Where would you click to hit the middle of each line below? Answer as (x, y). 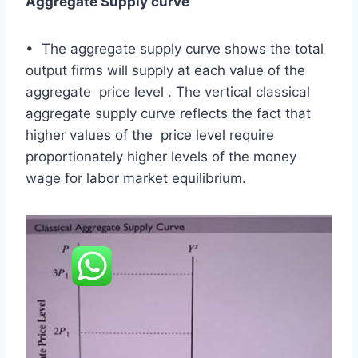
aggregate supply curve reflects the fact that (168, 113)
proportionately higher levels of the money (161, 156)
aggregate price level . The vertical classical (168, 91)
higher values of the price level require (150, 135)
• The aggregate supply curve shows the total (175, 48)
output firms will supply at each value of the (165, 70)
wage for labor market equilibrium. (136, 178)
